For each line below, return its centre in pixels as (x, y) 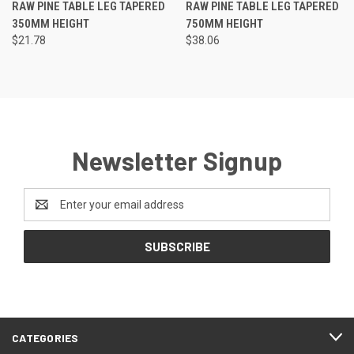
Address (45, 212)
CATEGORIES (45, 337)
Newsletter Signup (177, 160)
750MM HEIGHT (224, 23)
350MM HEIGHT (51, 23)
